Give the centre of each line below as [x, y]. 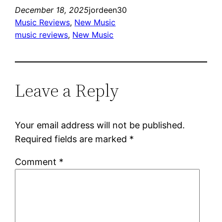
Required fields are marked [72, 139]
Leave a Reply [67, 90]
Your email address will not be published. [100, 125]
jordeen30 [108, 10]
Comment [37, 162]
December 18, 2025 [52, 10]
